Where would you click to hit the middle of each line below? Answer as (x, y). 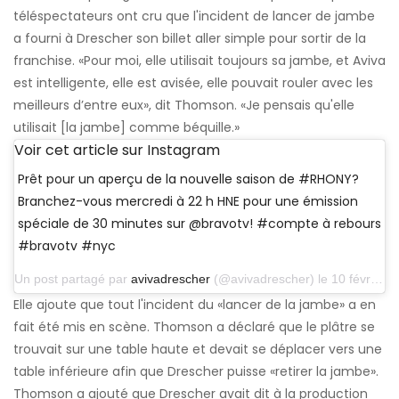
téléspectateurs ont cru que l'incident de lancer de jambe (194, 16)
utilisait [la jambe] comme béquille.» (126, 128)
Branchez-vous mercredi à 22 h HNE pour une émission (188, 202)
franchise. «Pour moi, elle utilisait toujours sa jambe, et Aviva (199, 61)
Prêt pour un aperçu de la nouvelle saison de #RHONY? (188, 179)
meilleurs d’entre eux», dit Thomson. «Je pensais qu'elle (184, 106)
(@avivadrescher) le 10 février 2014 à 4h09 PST (290, 279)
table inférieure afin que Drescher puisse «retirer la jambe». (196, 372)
